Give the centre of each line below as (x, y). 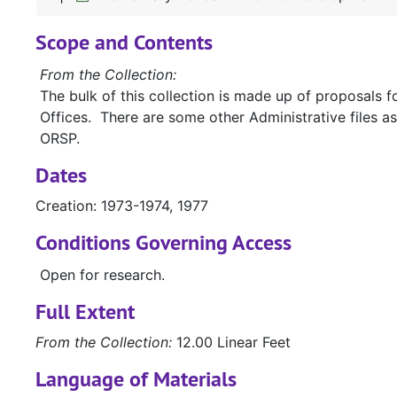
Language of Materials (136, 379)
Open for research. (102, 275)
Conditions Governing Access (163, 243)
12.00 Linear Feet (231, 343)
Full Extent (85, 312)
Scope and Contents (124, 43)
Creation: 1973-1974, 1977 (122, 206)
